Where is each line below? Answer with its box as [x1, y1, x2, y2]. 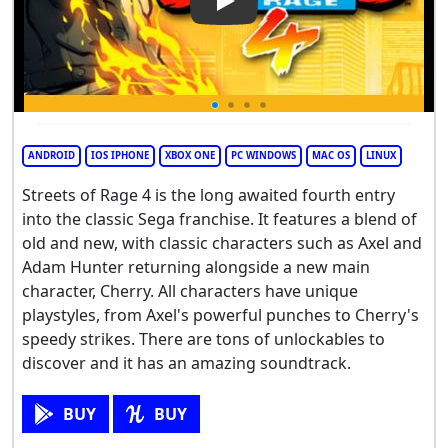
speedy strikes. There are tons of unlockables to [22, 328, 385, 351]
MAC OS [312, 149, 350, 163]
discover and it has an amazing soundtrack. [22, 352, 351, 375]
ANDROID [28, 149, 75, 163]
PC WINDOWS [231, 149, 296, 163]
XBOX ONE [165, 149, 215, 163]
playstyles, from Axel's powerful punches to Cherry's [22, 304, 419, 327]
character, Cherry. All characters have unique [22, 280, 358, 303]
